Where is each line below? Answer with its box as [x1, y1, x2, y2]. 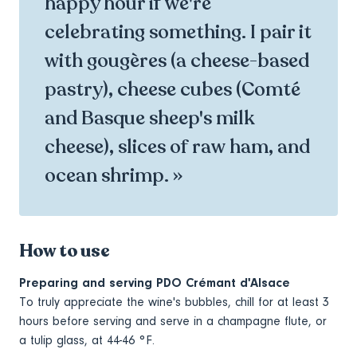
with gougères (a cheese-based [45, 49, 309, 74]
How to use [19, 239, 110, 263]
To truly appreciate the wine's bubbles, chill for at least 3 [19, 295, 329, 310]
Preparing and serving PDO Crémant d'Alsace [19, 276, 290, 291]
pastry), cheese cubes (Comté [45, 77, 300, 103]
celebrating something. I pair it [45, 20, 312, 45]
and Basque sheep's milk [45, 106, 254, 131]
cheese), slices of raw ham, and [45, 135, 310, 160]
